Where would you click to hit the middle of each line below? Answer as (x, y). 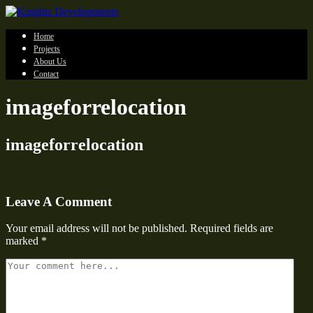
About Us (50, 61)
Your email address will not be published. (96, 228)
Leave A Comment (59, 201)
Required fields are (230, 228)
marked (23, 241)
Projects (47, 49)
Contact (46, 74)
